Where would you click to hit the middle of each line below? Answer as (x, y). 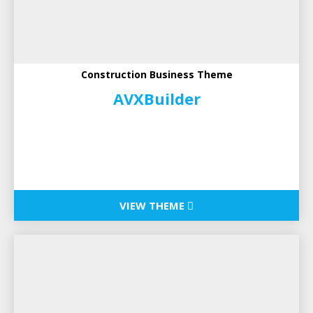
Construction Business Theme (156, 75)
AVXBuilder (156, 99)
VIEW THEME (153, 206)
